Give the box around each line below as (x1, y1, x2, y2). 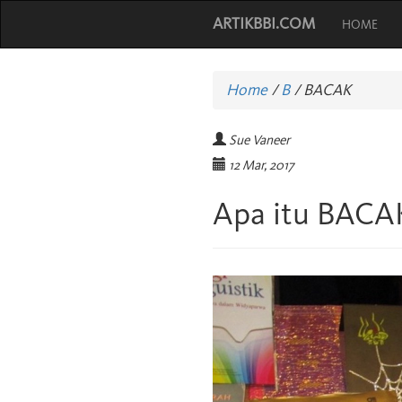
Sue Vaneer (229, 132, 290, 148)
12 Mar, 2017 (229, 157, 294, 173)
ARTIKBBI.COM (213, 13, 315, 33)
